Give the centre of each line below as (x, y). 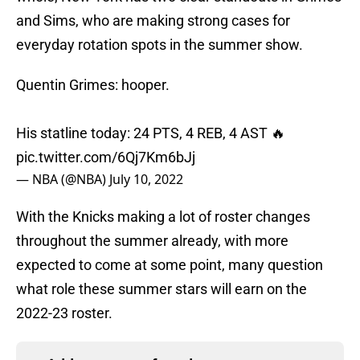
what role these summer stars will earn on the (162, 289)
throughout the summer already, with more (152, 241)
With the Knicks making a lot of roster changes (163, 217)
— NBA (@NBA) (63, 180)
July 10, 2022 (146, 180)
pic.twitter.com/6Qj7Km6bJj (106, 157)
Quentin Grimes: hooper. (93, 85)
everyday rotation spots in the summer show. (160, 45)
